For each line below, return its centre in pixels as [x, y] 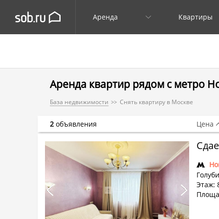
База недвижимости [79, 102]
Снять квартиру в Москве [156, 102]
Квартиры [196, 17]
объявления [75, 124]
